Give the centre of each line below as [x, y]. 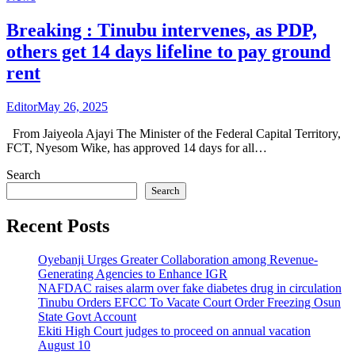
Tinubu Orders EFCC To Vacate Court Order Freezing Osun [189, 302]
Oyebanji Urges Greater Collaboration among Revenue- [178, 259]
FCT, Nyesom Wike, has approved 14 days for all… [137, 147]
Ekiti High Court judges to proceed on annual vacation [174, 330]
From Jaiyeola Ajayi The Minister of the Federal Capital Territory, [174, 133]
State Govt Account [87, 316]
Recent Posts [58, 225]
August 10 [64, 345]
